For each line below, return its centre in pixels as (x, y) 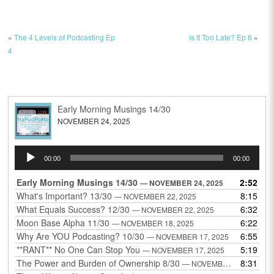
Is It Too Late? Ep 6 (220, 37)
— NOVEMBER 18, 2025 (153, 223)
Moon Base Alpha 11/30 (63, 223)
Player (27, 164)
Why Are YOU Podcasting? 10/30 (81, 236)
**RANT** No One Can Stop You (79, 250)
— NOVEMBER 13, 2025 (203, 264)
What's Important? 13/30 (65, 196)
